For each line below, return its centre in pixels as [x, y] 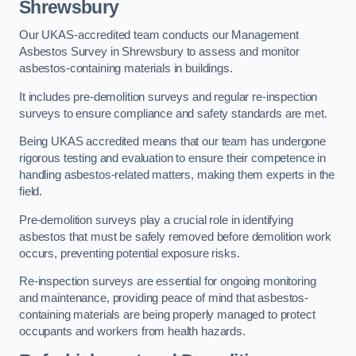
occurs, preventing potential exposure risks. [130, 253]
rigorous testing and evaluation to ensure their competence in [173, 159]
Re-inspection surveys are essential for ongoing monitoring [168, 282]
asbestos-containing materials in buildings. [128, 69]
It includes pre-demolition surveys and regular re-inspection [168, 97]
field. [31, 192]
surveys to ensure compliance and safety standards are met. [173, 113]
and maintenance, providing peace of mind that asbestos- [164, 298]
